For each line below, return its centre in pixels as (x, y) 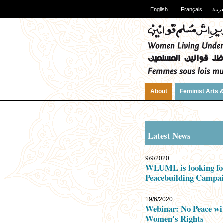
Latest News (169, 135)
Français (191, 9)
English (159, 9)
